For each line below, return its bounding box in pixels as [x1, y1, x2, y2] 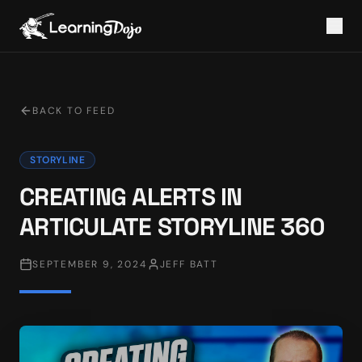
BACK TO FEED [32, 104, 116, 117]
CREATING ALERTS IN [19, 181, 242, 213]
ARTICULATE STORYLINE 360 [19, 211, 324, 242]
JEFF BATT [159, 258, 218, 271]
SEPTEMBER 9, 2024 [32, 258, 147, 271]
